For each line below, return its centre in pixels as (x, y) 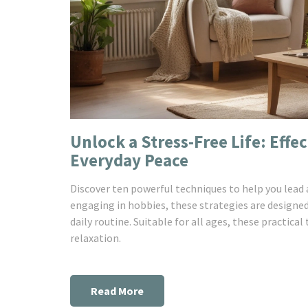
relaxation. (96, 238)
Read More (117, 290)
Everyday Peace (129, 160)
